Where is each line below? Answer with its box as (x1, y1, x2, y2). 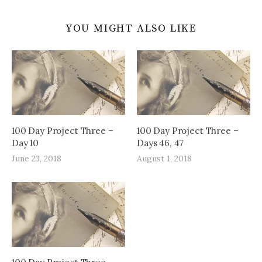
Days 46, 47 (137, 137, 184, 149)
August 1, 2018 (137, 153, 192, 164)
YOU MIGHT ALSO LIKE (65, 21, 197, 35)
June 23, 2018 (12, 153, 61, 164)
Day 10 (12, 137, 39, 149)
